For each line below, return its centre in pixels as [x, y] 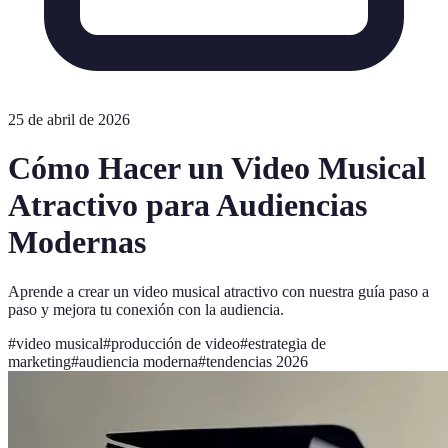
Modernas [77, 242]
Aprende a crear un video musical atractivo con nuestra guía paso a [218, 291]
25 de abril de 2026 [69, 119]
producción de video [175, 343]
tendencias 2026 [257, 361]
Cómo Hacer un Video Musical [217, 168]
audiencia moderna [138, 361]
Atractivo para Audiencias [187, 205]
